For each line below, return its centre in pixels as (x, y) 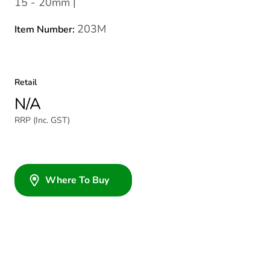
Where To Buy (77, 180)
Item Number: (46, 30)
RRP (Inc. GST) (42, 120)
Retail (26, 82)
